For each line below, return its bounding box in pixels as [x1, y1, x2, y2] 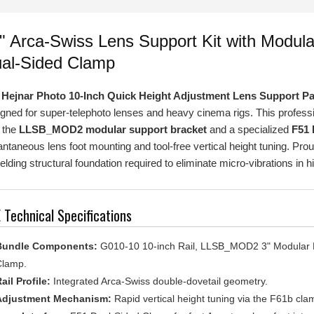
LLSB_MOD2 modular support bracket [18, 110, 207, 122]
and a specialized [206, 110, 292, 122]
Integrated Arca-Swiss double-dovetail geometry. [50, 262, 268, 273]
